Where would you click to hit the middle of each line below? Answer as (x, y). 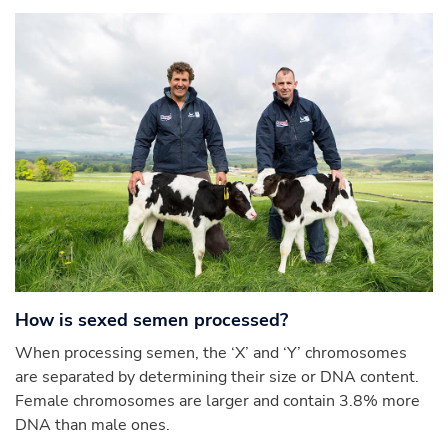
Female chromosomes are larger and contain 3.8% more (217, 401)
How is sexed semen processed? (151, 320)
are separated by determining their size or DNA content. (217, 377)
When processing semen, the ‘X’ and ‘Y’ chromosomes (211, 353)
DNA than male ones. (92, 425)
